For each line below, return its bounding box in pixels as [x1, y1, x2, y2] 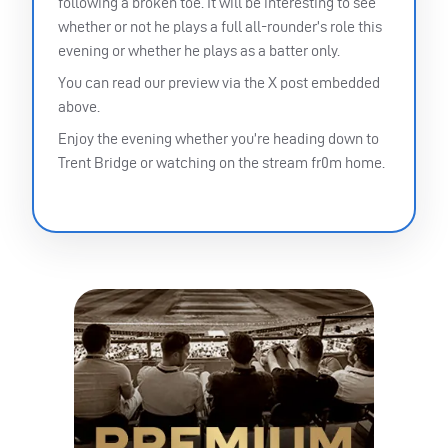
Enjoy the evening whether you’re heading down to [58, 129, 379, 147]
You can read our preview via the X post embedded [58, 73, 380, 91]
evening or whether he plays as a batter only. [58, 41, 340, 59]
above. [58, 97, 100, 115]
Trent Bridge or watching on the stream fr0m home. [58, 153, 385, 171]
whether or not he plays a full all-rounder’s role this [58, 17, 382, 35]
